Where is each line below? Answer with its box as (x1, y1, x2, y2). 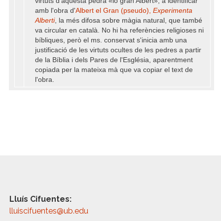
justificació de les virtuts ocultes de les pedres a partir (35, 46, 201, 54)
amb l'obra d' (35, 7, 75, 14)
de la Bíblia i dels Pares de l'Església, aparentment (35, 56, 193, 64)
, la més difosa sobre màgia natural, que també (55, 17, 202, 24)
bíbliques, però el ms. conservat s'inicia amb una (35, 37, 187, 44)
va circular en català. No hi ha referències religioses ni (35, 27, 204, 34)
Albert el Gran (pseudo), (75, 7, 153, 14)
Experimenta (153, 7, 192, 14)
